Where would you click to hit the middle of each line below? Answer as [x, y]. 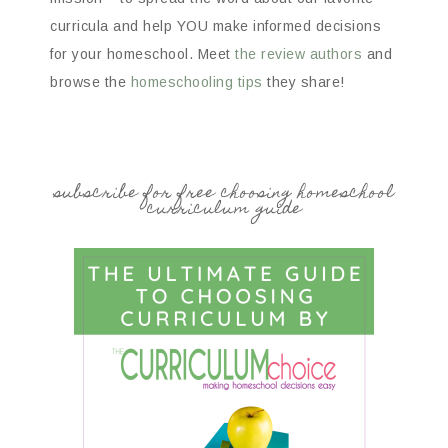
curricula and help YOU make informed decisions [215, 26]
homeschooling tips [196, 82]
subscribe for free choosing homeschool [224, 194]
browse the [90, 82]
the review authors [298, 54]
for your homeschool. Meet [142, 54]
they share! [303, 82]
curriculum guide [224, 210]
